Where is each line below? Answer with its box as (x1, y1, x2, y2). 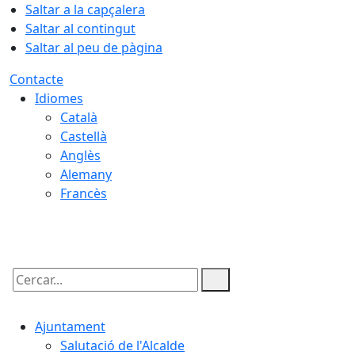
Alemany (60, 166, 112, 183)
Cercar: (9, 284, 52, 302)
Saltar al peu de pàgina (25, 39, 162, 56)
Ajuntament (35, 318, 105, 335)
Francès (60, 185, 107, 202)
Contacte (10, 71, 63, 88)
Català (60, 109, 97, 126)
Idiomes (35, 90, 83, 107)
